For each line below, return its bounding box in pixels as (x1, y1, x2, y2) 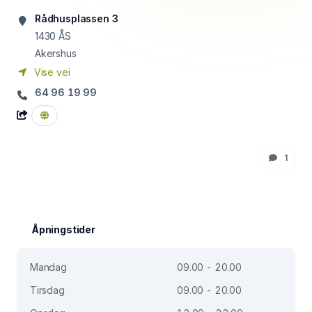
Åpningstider (31, 224, 95, 235)
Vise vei (31, 66, 70, 78)
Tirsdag (30, 284, 65, 296)
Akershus (35, 47, 77, 59)
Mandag (30, 261, 67, 273)
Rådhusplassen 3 (35, 13, 118, 24)
